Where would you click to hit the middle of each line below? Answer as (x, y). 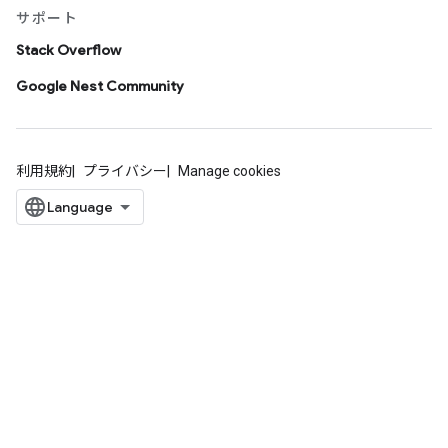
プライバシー (125, 171)
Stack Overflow (68, 50)
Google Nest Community (100, 86)
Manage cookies (229, 171)
